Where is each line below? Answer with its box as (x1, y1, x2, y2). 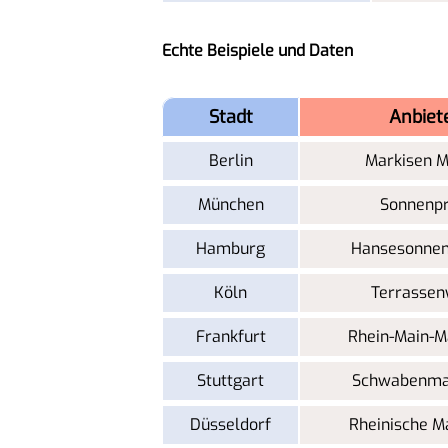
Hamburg (196, 237, 265, 259)
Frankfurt (195, 325, 266, 347)
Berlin (208, 149, 253, 171)
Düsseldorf (190, 413, 271, 435)
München (197, 193, 264, 215)
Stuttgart (197, 369, 264, 391)
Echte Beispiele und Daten (162, 39, 353, 61)
